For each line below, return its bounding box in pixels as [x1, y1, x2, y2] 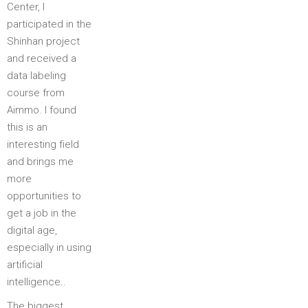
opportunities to [7, 189, 81, 202]
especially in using [7, 241, 91, 254]
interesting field [7, 137, 79, 151]
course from [7, 86, 65, 99]
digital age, [7, 223, 57, 236]
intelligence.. [7, 275, 66, 288]
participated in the [7, 17, 91, 30]
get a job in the [7, 206, 76, 219]
